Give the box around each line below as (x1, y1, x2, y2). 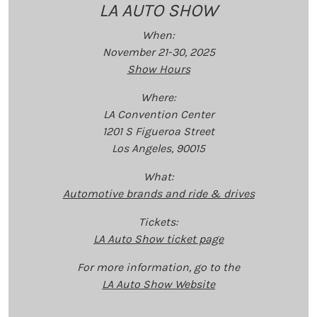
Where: (141, 90, 176, 104)
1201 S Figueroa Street (103, 124, 214, 138)
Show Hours (127, 62, 190, 76)
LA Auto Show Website (102, 277, 215, 291)
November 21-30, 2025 (102, 45, 215, 59)
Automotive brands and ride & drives (62, 186, 255, 200)
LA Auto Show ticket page (93, 231, 224, 246)
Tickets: (139, 214, 178, 229)
